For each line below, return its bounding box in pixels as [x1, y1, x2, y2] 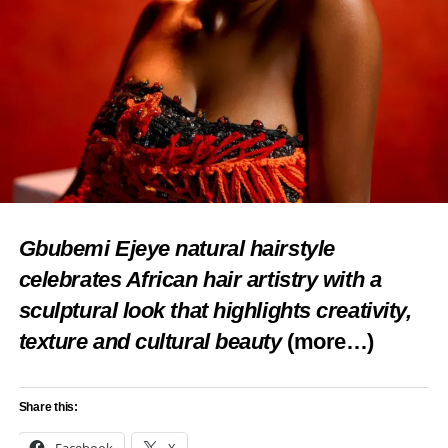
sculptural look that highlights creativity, [18, 298, 412, 324]
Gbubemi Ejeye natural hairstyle [18, 236, 335, 262]
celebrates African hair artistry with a [18, 267, 382, 293]
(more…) [287, 329, 374, 355]
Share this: [18, 400, 79, 415]
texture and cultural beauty [18, 329, 282, 355]
